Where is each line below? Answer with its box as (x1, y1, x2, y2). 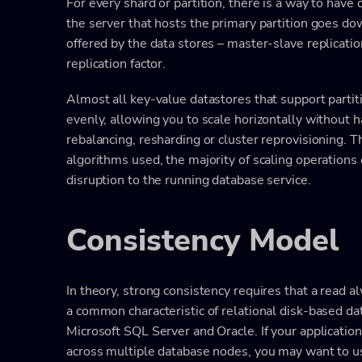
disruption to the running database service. (66, 170, 314, 189)
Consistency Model (66, 220, 339, 262)
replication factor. (66, 54, 166, 73)
